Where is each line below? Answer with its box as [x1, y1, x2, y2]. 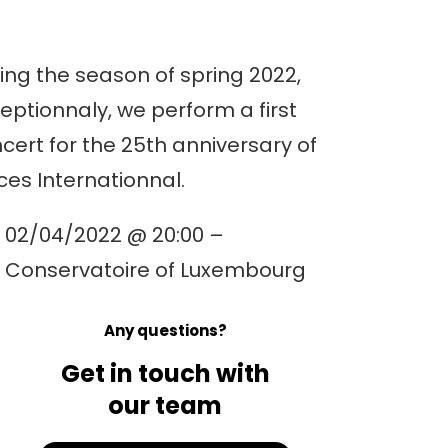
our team [108, 389, 223, 423]
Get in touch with [60, 357, 270, 391]
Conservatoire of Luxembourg [4, 256, 306, 285]
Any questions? [103, 320, 227, 342]
